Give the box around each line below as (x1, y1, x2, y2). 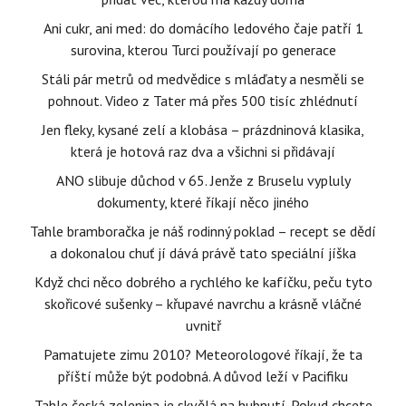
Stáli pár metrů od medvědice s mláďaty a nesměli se (42, 70, 364, 88)
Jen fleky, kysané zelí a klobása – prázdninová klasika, (42, 121, 364, 139)
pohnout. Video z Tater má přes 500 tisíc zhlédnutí (48, 92, 358, 110)
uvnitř (185, 316, 221, 334)
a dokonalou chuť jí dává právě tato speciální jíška (50, 244, 356, 262)
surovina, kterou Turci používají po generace (70, 41, 336, 59)
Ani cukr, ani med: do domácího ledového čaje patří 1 (43, 19, 363, 37)
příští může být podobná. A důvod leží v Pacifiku (58, 367, 348, 385)
